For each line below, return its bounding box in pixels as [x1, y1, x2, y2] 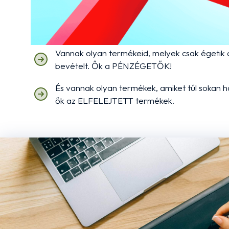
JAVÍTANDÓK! [55, 26, 111, 36]
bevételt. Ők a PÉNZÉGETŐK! [55, 60, 172, 71]
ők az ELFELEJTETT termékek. [55, 95, 174, 106]
